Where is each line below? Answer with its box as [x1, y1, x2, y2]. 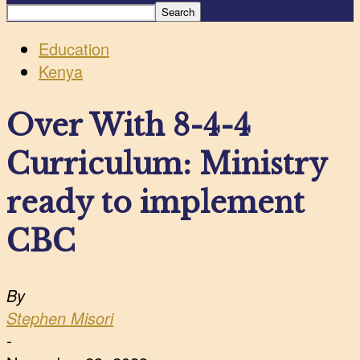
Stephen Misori [6, 306, 113, 330]
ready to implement [6, 184, 305, 221]
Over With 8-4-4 [6, 107, 251, 144]
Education [39, 36, 109, 60]
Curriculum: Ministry [6, 145, 327, 182]
